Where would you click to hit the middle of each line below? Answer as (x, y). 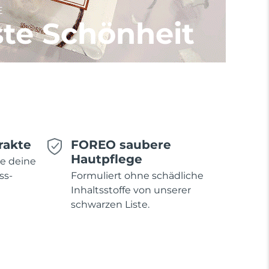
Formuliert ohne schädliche (137, 176)
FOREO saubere (121, 145)
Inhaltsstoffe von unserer (131, 190)
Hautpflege (107, 159)
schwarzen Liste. (110, 204)
